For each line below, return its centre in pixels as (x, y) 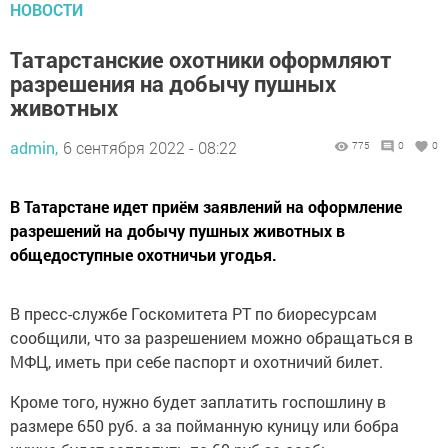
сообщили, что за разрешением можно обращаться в (211, 338)
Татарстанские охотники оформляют (201, 60)
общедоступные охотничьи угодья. (143, 255)
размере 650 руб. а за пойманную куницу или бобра (204, 426)
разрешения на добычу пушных (173, 84)
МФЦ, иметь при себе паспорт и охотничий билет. (198, 362)
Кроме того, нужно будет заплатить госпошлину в (198, 402)
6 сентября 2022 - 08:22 (150, 148)
